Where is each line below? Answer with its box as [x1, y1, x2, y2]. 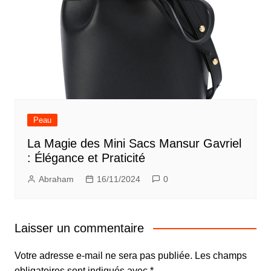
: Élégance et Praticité [27, 151, 145, 165]
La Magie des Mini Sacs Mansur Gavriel [27, 137, 241, 151]
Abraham [38, 174, 74, 184]
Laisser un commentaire [14, 221, 144, 235]
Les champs [194, 250, 247, 261]
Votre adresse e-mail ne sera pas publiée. [14, 250, 192, 261]
